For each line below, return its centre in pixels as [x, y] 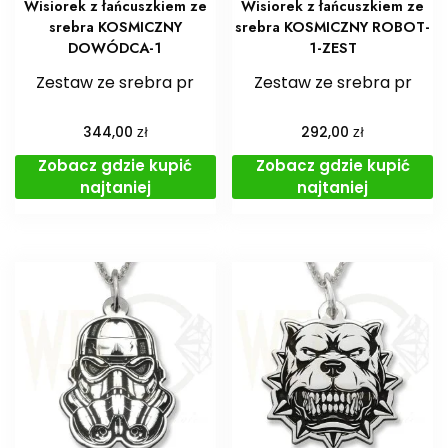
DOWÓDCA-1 [115, 48]
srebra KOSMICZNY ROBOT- [333, 27]
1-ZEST [332, 48]
